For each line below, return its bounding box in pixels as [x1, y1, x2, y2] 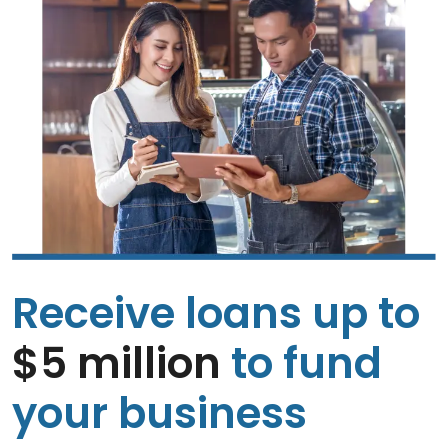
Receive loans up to [12, 284, 420, 344]
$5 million [12, 334, 221, 394]
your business [12, 384, 307, 444]
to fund [221, 334, 382, 394]
